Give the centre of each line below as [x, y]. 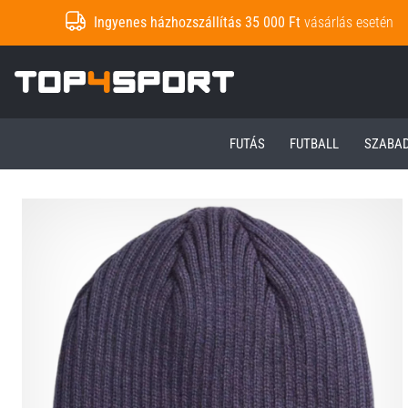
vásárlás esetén [347, 22]
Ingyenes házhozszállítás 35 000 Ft [197, 22]
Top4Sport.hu [271, 80]
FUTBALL [315, 143]
